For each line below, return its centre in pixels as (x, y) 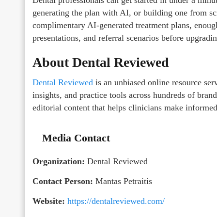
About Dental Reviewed (101, 62)
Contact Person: (63, 181)
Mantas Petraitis (123, 181)
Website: (49, 201)
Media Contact (76, 138)
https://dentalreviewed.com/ (116, 201)
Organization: (59, 161)
